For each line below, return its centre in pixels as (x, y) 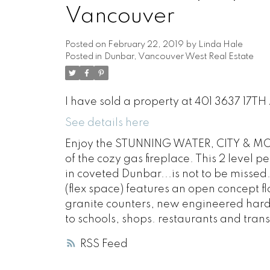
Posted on (86, 44)
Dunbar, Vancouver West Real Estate (179, 56)
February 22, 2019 (146, 44)
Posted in (83, 56)
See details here (107, 123)
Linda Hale (220, 44)
